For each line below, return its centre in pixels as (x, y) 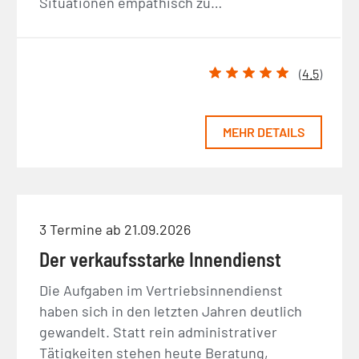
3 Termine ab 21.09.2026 (115, 229)
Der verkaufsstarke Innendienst (161, 259)
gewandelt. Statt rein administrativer (159, 331)
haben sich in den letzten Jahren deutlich (171, 311)
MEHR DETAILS (264, 132)
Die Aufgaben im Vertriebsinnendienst (161, 290)
